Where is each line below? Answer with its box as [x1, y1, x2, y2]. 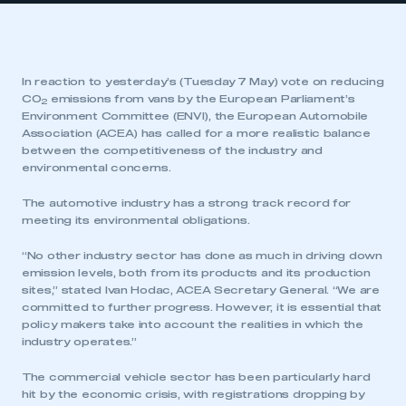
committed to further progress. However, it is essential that [22, 303, 382, 313]
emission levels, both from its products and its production [22, 268, 371, 278]
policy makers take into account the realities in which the [22, 320, 363, 330]
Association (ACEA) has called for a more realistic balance [22, 129, 371, 139]
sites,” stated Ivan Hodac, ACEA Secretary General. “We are [22, 285, 380, 295]
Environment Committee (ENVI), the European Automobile [22, 111, 369, 121]
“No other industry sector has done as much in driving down [22, 251, 382, 261]
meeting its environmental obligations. [22, 216, 250, 226]
